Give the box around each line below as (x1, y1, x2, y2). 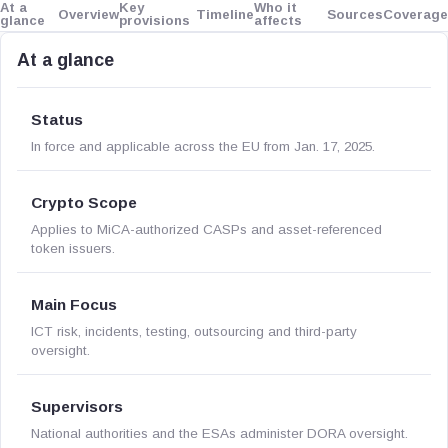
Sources (327, 6, 383, 22)
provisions (119, 13, 191, 28)
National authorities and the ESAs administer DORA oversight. (31, 426, 408, 441)
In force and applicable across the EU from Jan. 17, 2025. (31, 139, 375, 154)
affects (254, 13, 303, 28)
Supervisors (31, 398, 123, 415)
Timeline (196, 6, 255, 22)
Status (31, 111, 83, 128)
